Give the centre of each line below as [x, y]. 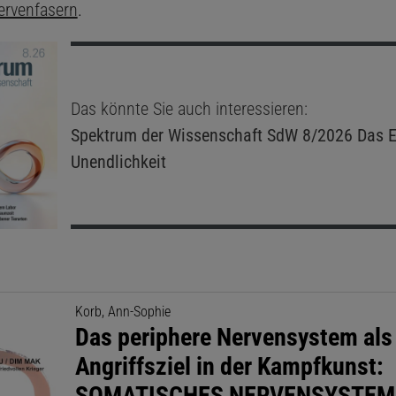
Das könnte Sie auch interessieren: [189, 108]
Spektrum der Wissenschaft [166, 135]
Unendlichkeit [118, 161]
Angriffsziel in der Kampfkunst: [230, 366]
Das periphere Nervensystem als [234, 337]
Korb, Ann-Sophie [123, 311]
